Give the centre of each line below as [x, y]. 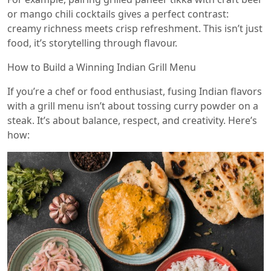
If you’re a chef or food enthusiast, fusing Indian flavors [135, 91]
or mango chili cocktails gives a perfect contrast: [118, 14]
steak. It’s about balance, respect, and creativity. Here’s [132, 120]
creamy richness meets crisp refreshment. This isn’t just [135, 28]
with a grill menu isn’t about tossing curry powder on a [133, 106]
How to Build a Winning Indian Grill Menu [102, 67]
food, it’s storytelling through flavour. [92, 43]
